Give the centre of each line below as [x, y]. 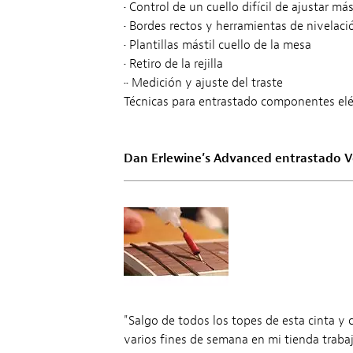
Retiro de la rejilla [174, 63]
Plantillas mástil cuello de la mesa [218, 45]
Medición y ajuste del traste [205, 82]
